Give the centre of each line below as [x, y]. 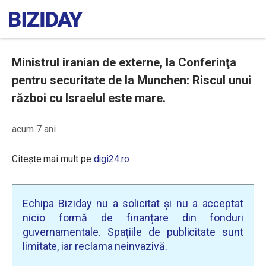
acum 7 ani [34, 129]
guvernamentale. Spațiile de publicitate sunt [133, 232]
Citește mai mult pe [53, 159]
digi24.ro [111, 159]
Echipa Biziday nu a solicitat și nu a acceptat [133, 203]
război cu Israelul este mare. [89, 98]
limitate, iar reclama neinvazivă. [95, 246]
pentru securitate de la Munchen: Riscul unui [132, 80]
